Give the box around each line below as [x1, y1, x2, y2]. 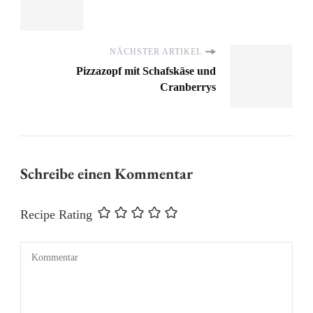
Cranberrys [160, 81, 216, 94]
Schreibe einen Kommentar [20, 163, 196, 184]
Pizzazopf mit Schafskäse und [76, 65, 216, 78]
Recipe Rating [20, 208, 92, 222]
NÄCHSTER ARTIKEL [110, 47, 202, 57]
